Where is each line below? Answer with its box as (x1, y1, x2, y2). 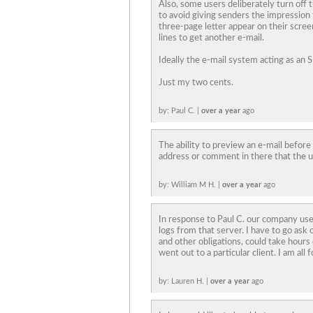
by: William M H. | (159, 181, 222, 189)
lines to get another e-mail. (159, 34, 264, 43)
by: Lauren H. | (159, 277, 210, 285)
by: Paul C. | (159, 107, 201, 115)
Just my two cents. (159, 78, 233, 87)
